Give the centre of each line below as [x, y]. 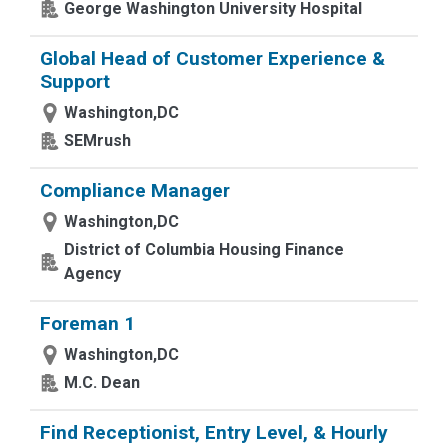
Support [75, 81]
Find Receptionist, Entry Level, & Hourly [214, 432]
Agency [92, 273]
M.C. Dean [102, 382]
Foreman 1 [87, 323]
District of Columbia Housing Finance [204, 249]
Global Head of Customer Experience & [212, 58]
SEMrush [97, 140]
